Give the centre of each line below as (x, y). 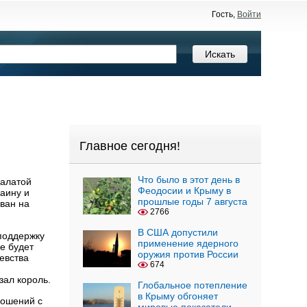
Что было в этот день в (189, 180)
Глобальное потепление (193, 285)
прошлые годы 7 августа (193, 201)
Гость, (224, 14)
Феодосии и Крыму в (184, 191)
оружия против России (188, 254)
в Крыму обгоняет (178, 296)
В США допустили (178, 232)
